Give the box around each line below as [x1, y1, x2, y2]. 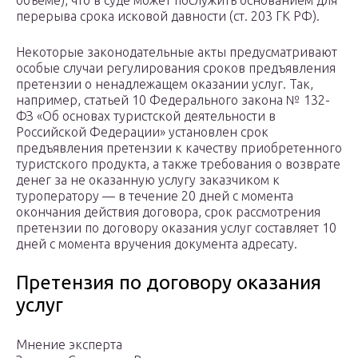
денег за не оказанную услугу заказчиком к [16, 173, 280, 188]
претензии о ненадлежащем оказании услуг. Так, [16, 77, 313, 92]
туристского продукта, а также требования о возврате [16, 157, 340, 172]
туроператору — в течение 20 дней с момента [16, 189, 293, 204]
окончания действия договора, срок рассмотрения [16, 205, 320, 220]
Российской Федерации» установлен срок [16, 125, 268, 140]
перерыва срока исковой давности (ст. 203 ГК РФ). [16, 9, 320, 24]
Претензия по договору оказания [16, 272, 321, 294]
